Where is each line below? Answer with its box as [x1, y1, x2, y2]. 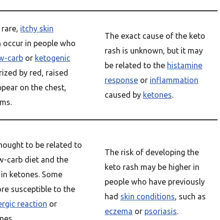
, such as [175, 192, 206, 201]
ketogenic [35, 54, 70, 62]
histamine [167, 61, 202, 70]
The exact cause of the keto [105, 31, 205, 40]
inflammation [150, 76, 198, 84]
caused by [105, 90, 143, 99]
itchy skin [20, 24, 54, 33]
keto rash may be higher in [105, 163, 199, 171]
